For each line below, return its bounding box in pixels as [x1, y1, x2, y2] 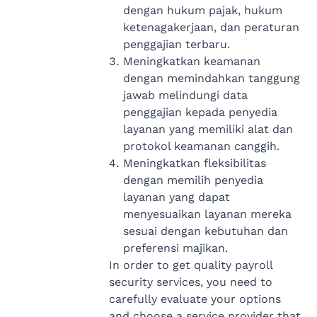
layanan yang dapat [122, 190, 230, 204]
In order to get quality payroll [108, 258, 272, 272]
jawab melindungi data [122, 88, 248, 102]
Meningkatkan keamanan [122, 54, 260, 68]
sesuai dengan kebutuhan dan [122, 224, 288, 238]
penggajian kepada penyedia [122, 105, 277, 119]
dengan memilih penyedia [122, 173, 263, 187]
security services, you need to [108, 275, 272, 289]
